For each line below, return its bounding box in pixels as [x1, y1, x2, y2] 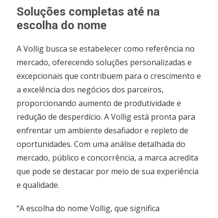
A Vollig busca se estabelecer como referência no [17, 43, 195, 54]
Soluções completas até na [17, 5, 160, 19]
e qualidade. [17, 180, 60, 191]
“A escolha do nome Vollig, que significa [17, 203, 160, 214]
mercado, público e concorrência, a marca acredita [17, 152, 199, 163]
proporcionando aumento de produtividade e [17, 98, 182, 109]
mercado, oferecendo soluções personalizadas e [17, 57, 192, 68]
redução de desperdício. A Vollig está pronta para [17, 111, 196, 123]
